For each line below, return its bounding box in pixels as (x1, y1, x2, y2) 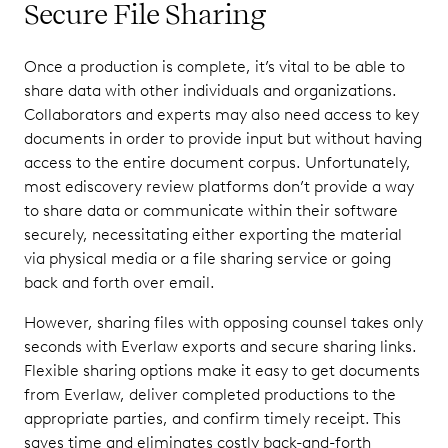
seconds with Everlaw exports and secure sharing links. (24, 337, 417, 356)
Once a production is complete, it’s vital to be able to (24, 57, 405, 76)
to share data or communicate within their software (24, 201, 398, 220)
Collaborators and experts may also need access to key (24, 105, 419, 124)
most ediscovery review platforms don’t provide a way (24, 177, 414, 196)
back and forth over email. (24, 273, 215, 292)
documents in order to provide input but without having (24, 129, 422, 148)
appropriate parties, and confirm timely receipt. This (24, 409, 401, 428)
